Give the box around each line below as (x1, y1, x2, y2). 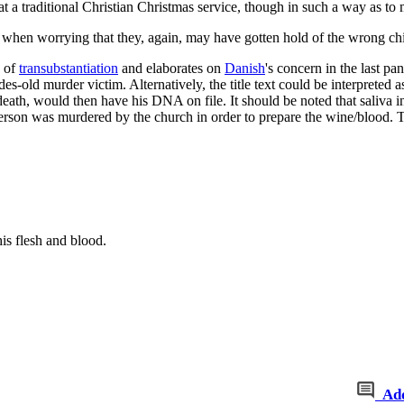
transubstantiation (19, 60, 118, 76)
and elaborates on (118, 60, 225, 76)
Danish (225, 60, 265, 76)
